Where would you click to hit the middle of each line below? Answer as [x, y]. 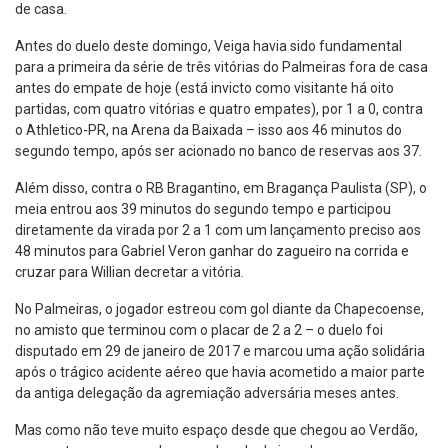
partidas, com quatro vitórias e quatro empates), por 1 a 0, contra [219, 109]
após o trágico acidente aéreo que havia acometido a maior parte [220, 372]
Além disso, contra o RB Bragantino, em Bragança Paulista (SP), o [221, 188]
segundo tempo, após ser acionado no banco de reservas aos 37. [218, 151]
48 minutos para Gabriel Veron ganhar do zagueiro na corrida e [212, 251]
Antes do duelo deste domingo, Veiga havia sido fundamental [208, 46]
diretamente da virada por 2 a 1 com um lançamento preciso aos [218, 230]
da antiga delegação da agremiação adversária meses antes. [207, 393]
